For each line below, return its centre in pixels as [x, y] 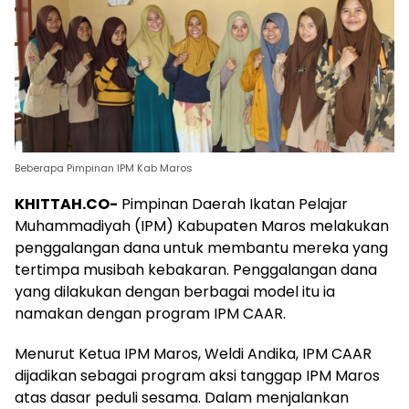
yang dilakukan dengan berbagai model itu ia [175, 291]
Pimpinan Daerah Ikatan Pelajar [233, 204]
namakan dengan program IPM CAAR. [150, 313]
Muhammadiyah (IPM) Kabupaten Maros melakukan [202, 225]
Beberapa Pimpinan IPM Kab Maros [104, 168]
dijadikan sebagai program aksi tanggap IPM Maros [197, 375]
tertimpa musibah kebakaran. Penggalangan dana [196, 269]
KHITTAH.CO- [66, 204]
